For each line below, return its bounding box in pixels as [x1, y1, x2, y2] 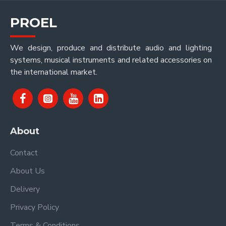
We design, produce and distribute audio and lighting [10, 42, 212, 54]
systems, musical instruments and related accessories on [10, 54, 212, 66]
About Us [10, 165, 45, 177]
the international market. [10, 67, 97, 78]
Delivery [10, 184, 40, 195]
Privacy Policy [10, 202, 59, 213]
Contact [10, 147, 38, 159]
